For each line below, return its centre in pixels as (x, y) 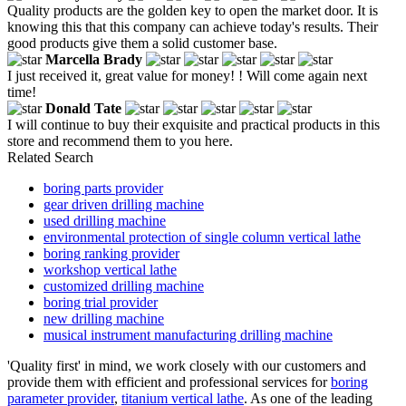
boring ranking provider (111, 253)
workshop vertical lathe (110, 269)
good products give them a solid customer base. (142, 43)
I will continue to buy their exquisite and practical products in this (193, 124)
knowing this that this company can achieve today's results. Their (193, 26)
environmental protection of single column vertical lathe (202, 237)
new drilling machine (104, 318)
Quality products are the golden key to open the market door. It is (193, 10)
